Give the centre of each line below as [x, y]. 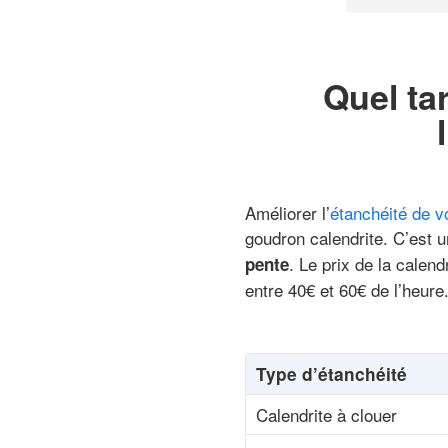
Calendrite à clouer [326, 415]
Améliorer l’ [287, 212]
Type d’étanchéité [331, 374]
